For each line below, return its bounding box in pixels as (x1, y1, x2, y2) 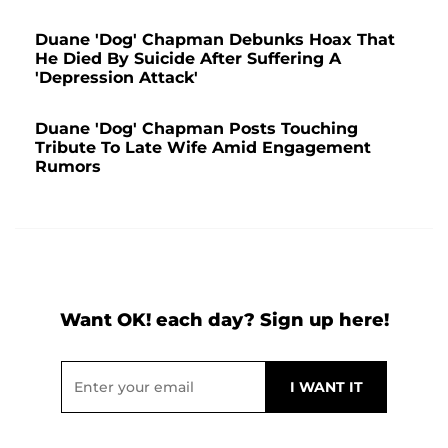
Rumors (35, 156, 101, 176)
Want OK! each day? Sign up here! (59, 308, 389, 331)
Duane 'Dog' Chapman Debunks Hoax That (35, 29, 395, 49)
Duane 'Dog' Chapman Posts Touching (35, 118, 358, 138)
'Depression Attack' (35, 67, 198, 87)
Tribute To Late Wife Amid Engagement (35, 137, 371, 157)
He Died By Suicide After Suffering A (35, 48, 341, 68)
